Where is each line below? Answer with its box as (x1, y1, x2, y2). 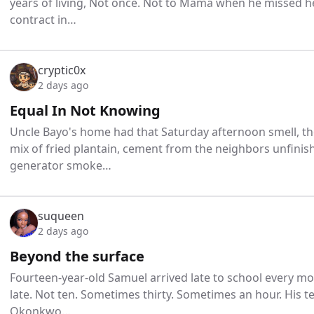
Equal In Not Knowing (10, 101, 161, 121)
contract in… (10, 12, 76, 28)
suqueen (38, 208, 84, 224)
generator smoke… (10, 158, 111, 174)
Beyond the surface (10, 247, 144, 266)
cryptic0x (38, 62, 86, 78)
